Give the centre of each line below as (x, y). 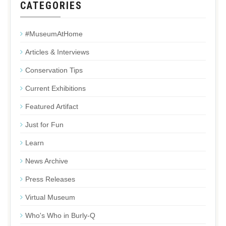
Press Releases (50, 179)
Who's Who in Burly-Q (60, 215)
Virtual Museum (50, 197)
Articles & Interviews (57, 52)
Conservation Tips (54, 70)
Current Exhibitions (55, 88)
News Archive (47, 161)
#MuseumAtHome (54, 34)
